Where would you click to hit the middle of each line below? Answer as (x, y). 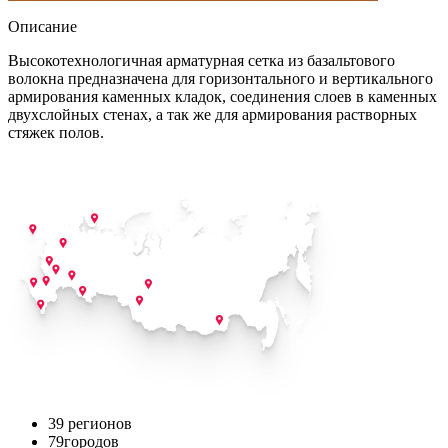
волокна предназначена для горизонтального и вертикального (220, 79)
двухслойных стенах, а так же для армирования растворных (212, 115)
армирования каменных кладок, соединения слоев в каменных (222, 97)
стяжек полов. (56, 133)
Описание (42, 27)
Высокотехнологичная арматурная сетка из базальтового (201, 61)
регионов (100, 424)
